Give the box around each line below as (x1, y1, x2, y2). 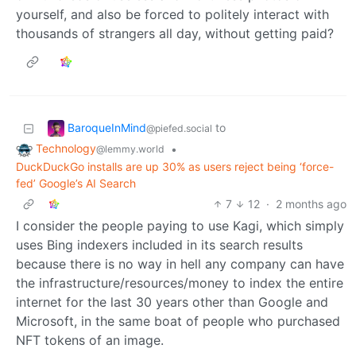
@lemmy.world (96, 143, 164, 156)
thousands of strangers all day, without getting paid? (16, 25, 334, 42)
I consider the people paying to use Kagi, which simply (16, 218, 344, 234)
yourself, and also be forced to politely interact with (16, 6, 329, 23)
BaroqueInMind (68, 120, 146, 134)
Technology (36, 141, 96, 156)
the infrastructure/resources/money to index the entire (16, 275, 343, 292)
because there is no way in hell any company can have (16, 256, 344, 273)
